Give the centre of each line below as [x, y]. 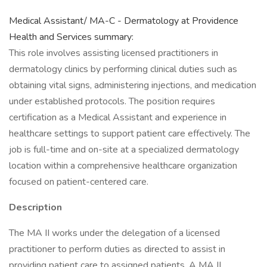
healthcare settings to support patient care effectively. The [130, 133]
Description [35, 207]
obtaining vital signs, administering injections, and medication [133, 85]
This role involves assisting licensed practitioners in [114, 53]
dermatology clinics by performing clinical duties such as [123, 69]
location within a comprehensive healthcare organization [123, 166]
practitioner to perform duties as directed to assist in [117, 249]
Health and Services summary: [71, 37]
